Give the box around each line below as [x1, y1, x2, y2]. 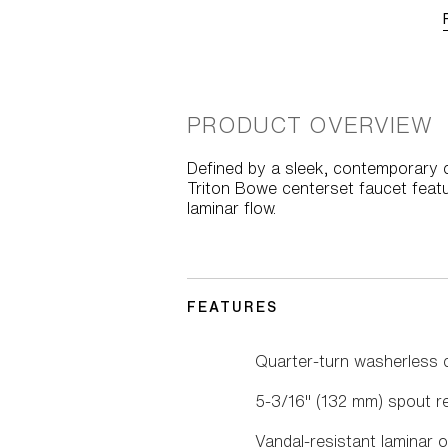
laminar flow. [187, 200, 276, 217]
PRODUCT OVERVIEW [187, 114, 433, 137]
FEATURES [187, 300, 278, 315]
